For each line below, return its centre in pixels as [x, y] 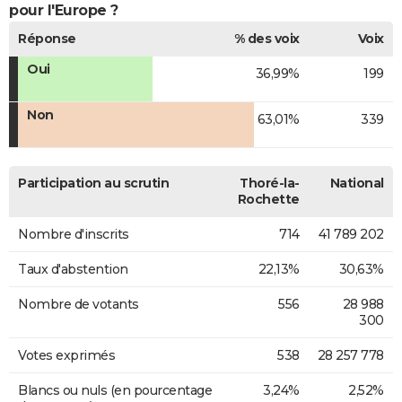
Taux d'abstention [73, 270]
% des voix [267, 39]
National [357, 184]
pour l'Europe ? [64, 11]
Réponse [47, 39]
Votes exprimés [66, 356]
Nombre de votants [79, 305]
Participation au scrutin [93, 184]
